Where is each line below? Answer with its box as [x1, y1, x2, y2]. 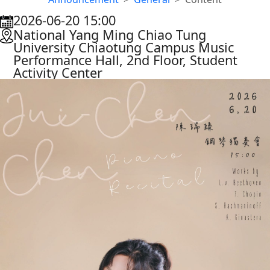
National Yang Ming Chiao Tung [13, 25, 206, 43]
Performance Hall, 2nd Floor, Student [13, 51, 237, 69]
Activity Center [13, 63, 102, 81]
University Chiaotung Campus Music [13, 38, 234, 56]
